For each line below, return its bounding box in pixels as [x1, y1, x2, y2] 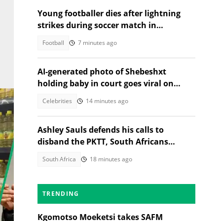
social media [37, 90, 87, 101]
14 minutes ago [86, 97, 128, 105]
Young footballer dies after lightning [37, 8, 181, 19]
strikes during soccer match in [37, 20, 156, 31]
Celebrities [42, 97, 72, 105]
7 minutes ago [78, 38, 117, 47]
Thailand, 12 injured [37, 32, 116, 42]
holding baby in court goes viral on [37, 78, 174, 89]
